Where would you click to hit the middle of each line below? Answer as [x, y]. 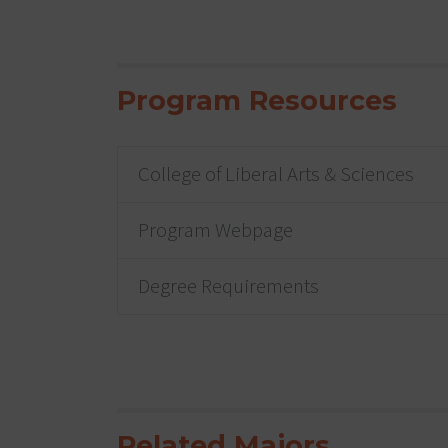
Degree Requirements [228, 285]
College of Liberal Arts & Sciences [276, 173]
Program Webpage [215, 229]
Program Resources [257, 100]
